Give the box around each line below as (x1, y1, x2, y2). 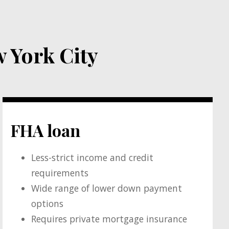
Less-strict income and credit (31, 151, 154, 164)
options (31, 197, 64, 210)
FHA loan (11, 119, 81, 141)
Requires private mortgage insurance (31, 213, 188, 225)
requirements (31, 167, 89, 179)
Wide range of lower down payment (31, 182, 182, 195)
